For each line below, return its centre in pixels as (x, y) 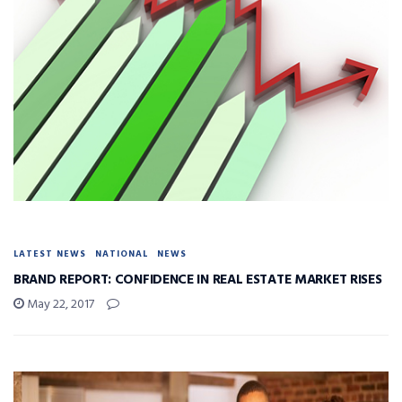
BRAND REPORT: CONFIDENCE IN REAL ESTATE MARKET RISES (198, 280)
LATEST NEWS (50, 254)
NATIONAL (122, 254)
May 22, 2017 (59, 305)
